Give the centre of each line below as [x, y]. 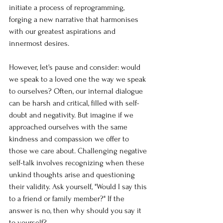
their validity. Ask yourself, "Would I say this [79, 186]
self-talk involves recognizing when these [78, 163]
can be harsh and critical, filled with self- [74, 103]
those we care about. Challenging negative [79, 151]
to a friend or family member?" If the [68, 198]
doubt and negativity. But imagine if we [72, 115]
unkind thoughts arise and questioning [73, 174]
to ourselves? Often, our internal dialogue [77, 91]
